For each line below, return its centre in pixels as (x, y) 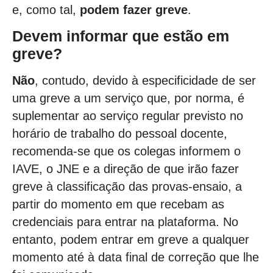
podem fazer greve (134, 9)
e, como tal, (46, 9)
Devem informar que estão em (121, 36)
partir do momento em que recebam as (118, 204)
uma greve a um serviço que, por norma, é (128, 98)
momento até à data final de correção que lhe (136, 257)
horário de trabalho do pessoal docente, (120, 133)
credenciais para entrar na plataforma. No (125, 222)
